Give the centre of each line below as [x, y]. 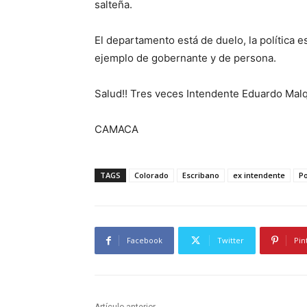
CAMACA [116, 130]
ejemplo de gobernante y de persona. [185, 58]
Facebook [145, 241]
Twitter [231, 241]
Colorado [151, 175]
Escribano [201, 175]
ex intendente [259, 175]
